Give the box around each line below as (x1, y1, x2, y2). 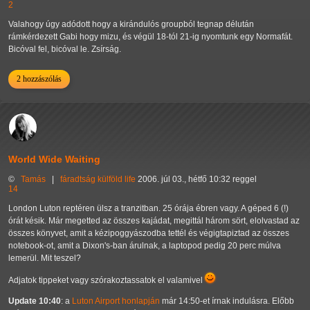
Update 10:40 (8, 296, 61, 307)
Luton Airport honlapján (72, 296, 160, 307)
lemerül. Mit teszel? (8, 253, 81, 264)
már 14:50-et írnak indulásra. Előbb (160, 296, 294, 307)
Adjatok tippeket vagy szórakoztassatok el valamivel (8, 275, 205, 286)
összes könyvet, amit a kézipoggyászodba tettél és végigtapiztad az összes (8, 228, 289, 239)
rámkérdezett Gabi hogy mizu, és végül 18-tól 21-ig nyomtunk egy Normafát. (8, 32, 293, 42)
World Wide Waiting (8, 154, 100, 165)
